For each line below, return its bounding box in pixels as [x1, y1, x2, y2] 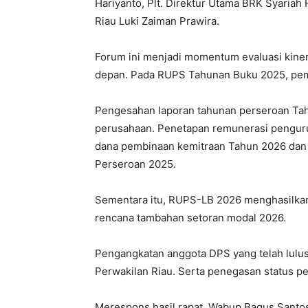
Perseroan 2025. [95, 157, 176, 171]
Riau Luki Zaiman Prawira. [95, 14, 219, 28]
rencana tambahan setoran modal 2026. [95, 211, 286, 225]
